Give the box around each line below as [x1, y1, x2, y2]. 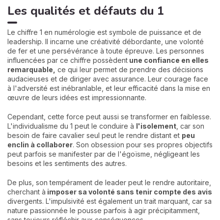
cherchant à [7, 188, 46, 196]
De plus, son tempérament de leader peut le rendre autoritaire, [7, 178, 211, 187]
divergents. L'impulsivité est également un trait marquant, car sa [7, 197, 212, 205]
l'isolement [136, 122, 176, 130]
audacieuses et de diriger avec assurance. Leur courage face [7, 75, 208, 83]
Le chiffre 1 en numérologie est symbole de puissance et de [7, 28, 201, 36]
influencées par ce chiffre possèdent [7, 56, 128, 64]
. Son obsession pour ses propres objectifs [73, 140, 213, 149]
